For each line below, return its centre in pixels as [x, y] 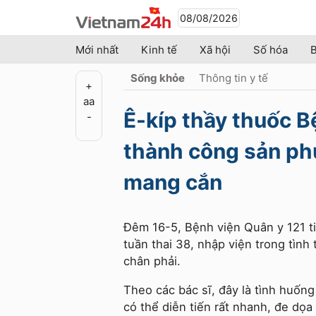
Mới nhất [97, 50]
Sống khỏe [158, 78]
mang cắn [175, 182]
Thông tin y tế [233, 78]
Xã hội [215, 50]
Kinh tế [159, 50]
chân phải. [152, 261]
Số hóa [271, 50]
